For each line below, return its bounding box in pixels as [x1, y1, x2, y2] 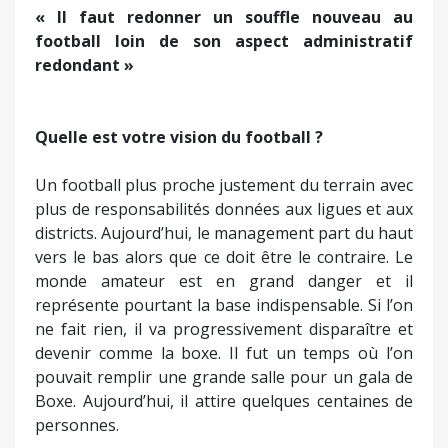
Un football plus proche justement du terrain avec [35, 173, 413, 196]
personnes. [35, 413, 119, 436]
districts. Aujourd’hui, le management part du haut [35, 221, 413, 244]
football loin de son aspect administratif [35, 29, 413, 52]
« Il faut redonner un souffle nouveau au [35, 5, 413, 28]
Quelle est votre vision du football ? [35, 125, 323, 148]
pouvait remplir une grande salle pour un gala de [35, 365, 413, 388]
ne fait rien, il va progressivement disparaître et [35, 317, 413, 340]
